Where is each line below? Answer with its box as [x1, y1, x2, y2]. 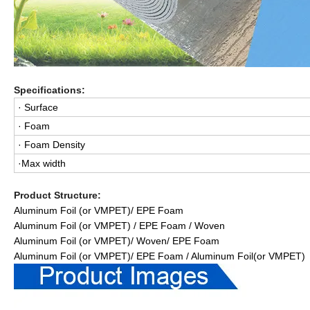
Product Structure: [14, 189, 101, 201]
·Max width [18, 157, 66, 169]
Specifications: [14, 84, 85, 95]
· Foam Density [18, 138, 85, 150]
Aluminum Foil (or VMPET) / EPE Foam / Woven [14, 219, 225, 231]
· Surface [18, 101, 58, 113]
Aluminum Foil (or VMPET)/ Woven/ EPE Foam [14, 235, 219, 246]
